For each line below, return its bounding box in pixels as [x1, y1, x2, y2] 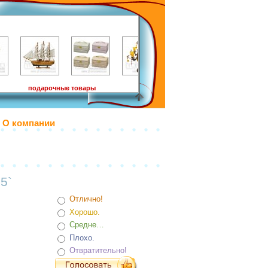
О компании [2, 118, 55, 128]
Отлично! [67, 194, 103, 204]
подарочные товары [28, 84, 96, 92]
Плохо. [67, 233, 95, 242]
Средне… [67, 220, 104, 230]
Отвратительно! [67, 246, 127, 255]
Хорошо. [67, 207, 100, 217]
